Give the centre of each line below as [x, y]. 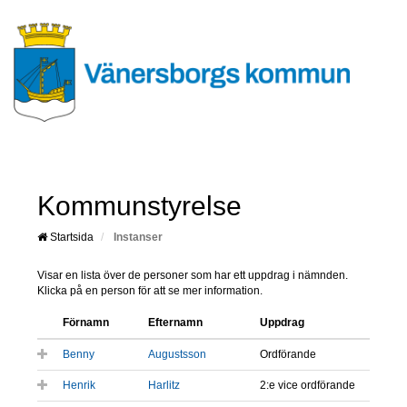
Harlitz [164, 386]
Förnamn [86, 323]
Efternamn [175, 323]
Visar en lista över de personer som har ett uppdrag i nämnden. [193, 276]
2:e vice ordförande [308, 386]
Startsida [70, 238]
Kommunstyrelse [139, 206]
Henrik [79, 386]
